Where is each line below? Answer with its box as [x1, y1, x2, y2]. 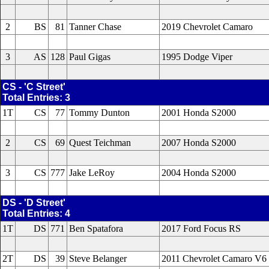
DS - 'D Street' [2, 198, 65, 208]
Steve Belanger [69, 253, 127, 264]
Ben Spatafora [69, 223, 123, 234]
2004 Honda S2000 [162, 168, 236, 178]
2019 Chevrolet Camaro [162, 22, 253, 32]
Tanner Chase [69, 22, 121, 32]
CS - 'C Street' [2, 82, 65, 92]
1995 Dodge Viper [162, 52, 232, 62]
